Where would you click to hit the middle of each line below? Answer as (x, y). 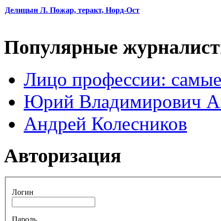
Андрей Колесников (105, 124)
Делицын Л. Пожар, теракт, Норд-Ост (72, 10)
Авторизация (63, 155)
